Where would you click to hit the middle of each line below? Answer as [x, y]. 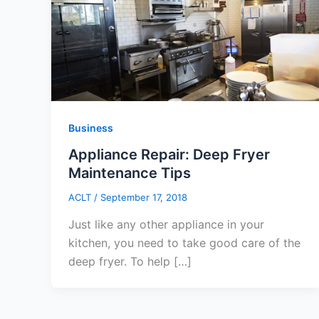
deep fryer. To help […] [130, 261]
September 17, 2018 [144, 198]
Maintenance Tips [130, 173]
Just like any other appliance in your [166, 224]
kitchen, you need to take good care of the [184, 242]
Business [91, 127]
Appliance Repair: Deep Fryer [169, 155]
